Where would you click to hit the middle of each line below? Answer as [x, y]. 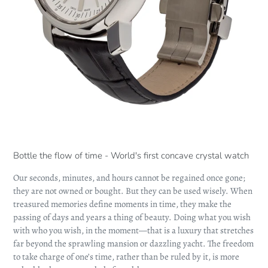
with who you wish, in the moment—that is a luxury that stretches [133, 231]
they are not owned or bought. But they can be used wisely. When [133, 191]
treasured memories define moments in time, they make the [122, 204]
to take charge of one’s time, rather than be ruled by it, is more [126, 257]
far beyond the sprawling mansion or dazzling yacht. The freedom [133, 244]
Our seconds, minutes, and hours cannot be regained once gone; [129, 178]
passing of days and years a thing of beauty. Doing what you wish [132, 217]
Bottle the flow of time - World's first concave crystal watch [131, 155]
